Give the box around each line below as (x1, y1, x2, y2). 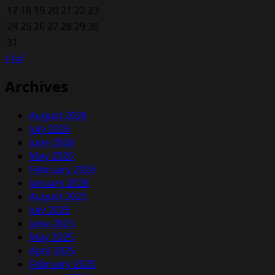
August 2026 (29, 109, 87, 123)
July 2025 (29, 203, 70, 217)
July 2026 (29, 122, 70, 136)
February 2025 (29, 257, 96, 271)
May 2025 (29, 230, 74, 244)
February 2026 (29, 163, 96, 177)
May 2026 (29, 149, 74, 163)
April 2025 (29, 244, 76, 258)
